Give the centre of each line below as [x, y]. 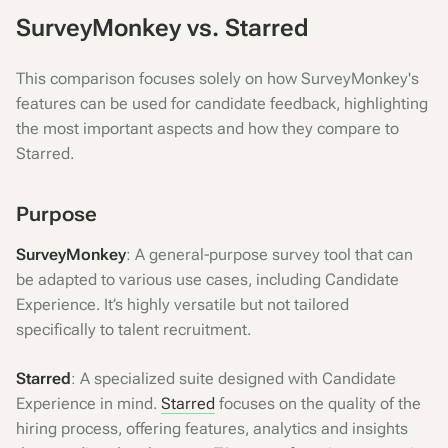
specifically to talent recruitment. [133, 329]
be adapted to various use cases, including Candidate [207, 279]
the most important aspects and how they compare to [207, 128]
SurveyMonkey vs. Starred [162, 28]
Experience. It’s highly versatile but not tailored [182, 304]
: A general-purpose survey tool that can [269, 254]
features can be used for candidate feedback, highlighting [222, 103]
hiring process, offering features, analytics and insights [212, 428]
